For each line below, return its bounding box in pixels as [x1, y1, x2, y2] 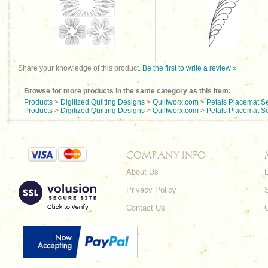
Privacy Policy [126, 185, 176, 194]
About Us [126, 167, 159, 176]
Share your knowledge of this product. [18, 64, 142, 72]
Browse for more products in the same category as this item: [24, 87, 231, 95]
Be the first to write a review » [142, 64, 237, 72]
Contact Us [126, 203, 165, 212]
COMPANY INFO [126, 150, 206, 160]
